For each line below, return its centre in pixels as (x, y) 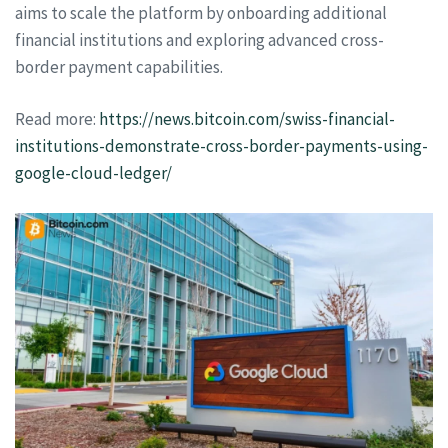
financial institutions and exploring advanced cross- (199, 39)
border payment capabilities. (119, 66)
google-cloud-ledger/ (93, 173)
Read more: (57, 119)
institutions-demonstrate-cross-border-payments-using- (221, 146)
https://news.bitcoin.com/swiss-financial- (247, 119)
